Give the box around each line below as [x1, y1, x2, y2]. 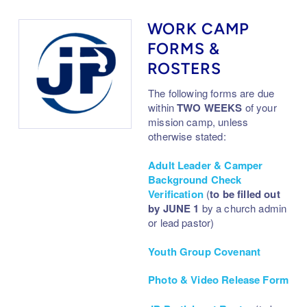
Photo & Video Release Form [148, 271, 289, 287]
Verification [148, 186, 204, 201]
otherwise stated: [148, 128, 226, 143]
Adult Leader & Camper [148, 157, 263, 173]
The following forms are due [148, 85, 275, 100]
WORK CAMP [147, 19, 249, 38]
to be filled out [210, 186, 280, 201]
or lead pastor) [148, 214, 214, 230]
